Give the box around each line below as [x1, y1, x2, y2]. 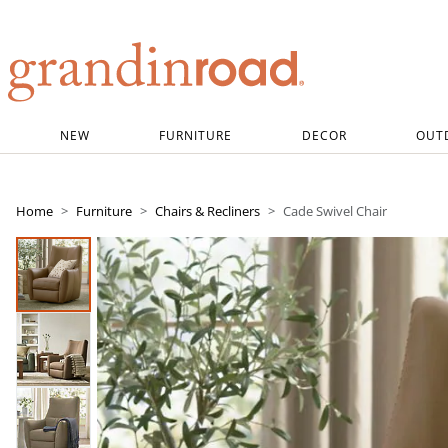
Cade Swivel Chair [283, 202, 387, 220]
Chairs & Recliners [155, 202, 260, 220]
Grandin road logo [6, 104, 135, 124]
